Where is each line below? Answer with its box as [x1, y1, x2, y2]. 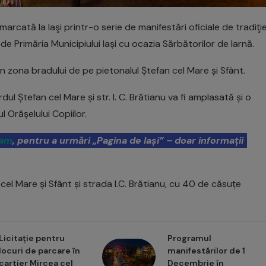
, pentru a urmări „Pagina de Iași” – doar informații [12, 134, 243, 147]
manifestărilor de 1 [167, 245, 245, 256]
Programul [167, 233, 211, 244]
